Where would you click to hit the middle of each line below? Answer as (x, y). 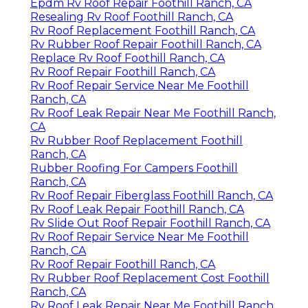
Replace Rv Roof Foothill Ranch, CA (128, 58)
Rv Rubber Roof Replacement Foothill (136, 141)
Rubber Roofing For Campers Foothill (134, 168)
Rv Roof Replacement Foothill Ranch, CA (143, 31)
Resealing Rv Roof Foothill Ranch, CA (132, 17)
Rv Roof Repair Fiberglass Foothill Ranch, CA (152, 196)
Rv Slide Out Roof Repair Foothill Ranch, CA (150, 223)
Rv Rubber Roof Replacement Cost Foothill (150, 278)
